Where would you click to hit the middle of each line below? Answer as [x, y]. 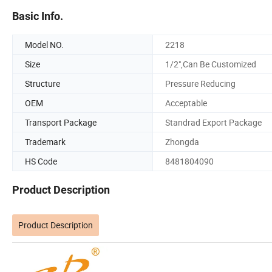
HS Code [41, 161]
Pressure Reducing [200, 83]
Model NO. [44, 44]
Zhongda [182, 141]
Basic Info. [38, 16]
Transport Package [61, 122]
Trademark [45, 141]
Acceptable [186, 103]
